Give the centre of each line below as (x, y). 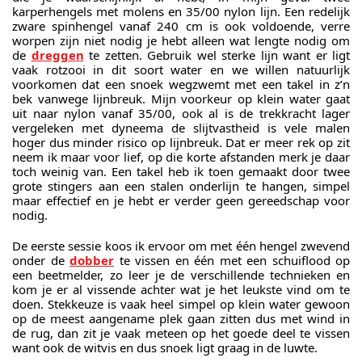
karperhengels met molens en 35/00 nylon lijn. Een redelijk (181, 12)
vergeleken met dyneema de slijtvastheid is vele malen (181, 128)
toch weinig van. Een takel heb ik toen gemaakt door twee (181, 172)
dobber (92, 260)
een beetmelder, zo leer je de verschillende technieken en (181, 274)
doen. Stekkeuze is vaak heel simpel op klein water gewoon (181, 303)
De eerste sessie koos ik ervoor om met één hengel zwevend (181, 245)
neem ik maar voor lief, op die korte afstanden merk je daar (181, 157)
